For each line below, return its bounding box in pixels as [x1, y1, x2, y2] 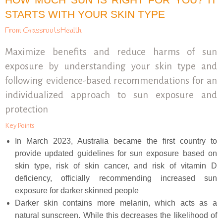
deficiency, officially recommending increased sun [15, 174, 217, 182]
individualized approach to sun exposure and [5, 90, 217, 100]
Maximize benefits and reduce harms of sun [5, 47, 217, 57]
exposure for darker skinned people [15, 186, 139, 195]
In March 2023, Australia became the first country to [15, 137, 217, 145]
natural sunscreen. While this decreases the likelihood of [15, 211, 217, 220]
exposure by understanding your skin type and [5, 61, 217, 71]
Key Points [5, 122, 35, 129]
